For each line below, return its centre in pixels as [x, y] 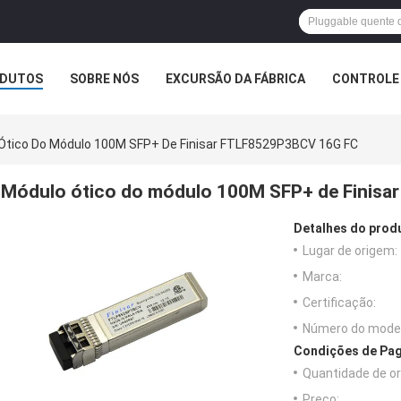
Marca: [322, 277]
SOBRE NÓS [104, 79]
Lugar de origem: [350, 251]
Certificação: [339, 303]
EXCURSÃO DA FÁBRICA [235, 79]
